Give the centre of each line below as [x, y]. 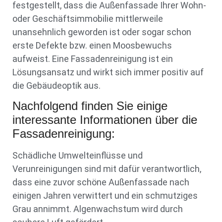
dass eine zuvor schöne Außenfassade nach [101, 182]
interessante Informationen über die [105, 120]
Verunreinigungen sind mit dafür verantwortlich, [107, 169]
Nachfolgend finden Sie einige [90, 106]
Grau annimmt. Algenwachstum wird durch [98, 209]
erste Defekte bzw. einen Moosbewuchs [92, 45]
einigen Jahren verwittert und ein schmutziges [105, 196]
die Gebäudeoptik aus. [56, 85]
